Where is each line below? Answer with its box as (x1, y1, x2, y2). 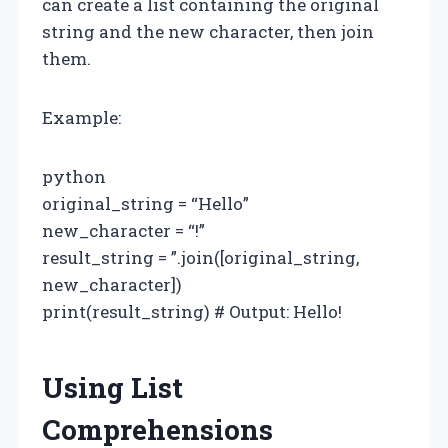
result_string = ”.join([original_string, (42, 245, 359, 269)
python (42, 164, 106, 188)
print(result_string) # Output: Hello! (42, 299, 342, 323)
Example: (42, 105, 121, 129)
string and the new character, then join (42, 19, 374, 43)
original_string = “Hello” (42, 191, 249, 215)
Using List (42, 368, 183, 406)
